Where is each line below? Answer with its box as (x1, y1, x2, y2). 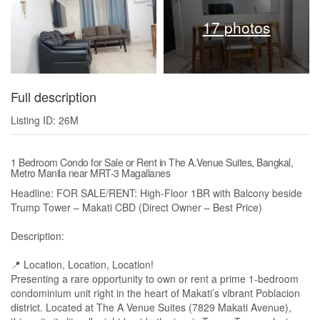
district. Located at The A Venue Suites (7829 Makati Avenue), (11, 300, 291, 315)
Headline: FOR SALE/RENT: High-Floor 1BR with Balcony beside (11, 186, 302, 201)
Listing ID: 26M (11, 113, 79, 128)
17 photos (202, 16, 271, 39)
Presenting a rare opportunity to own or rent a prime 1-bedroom (11, 271, 299, 286)
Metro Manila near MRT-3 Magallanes (11, 166, 170, 181)
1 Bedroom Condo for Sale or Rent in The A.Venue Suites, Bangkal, (11, 155, 293, 170)
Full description (11, 87, 96, 106)
